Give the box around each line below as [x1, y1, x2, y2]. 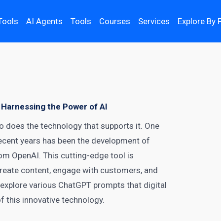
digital [144, 180, 167, 190]
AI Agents [26, 16, 63, 26]
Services [138, 16, 170, 26]
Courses [99, 16, 131, 26]
